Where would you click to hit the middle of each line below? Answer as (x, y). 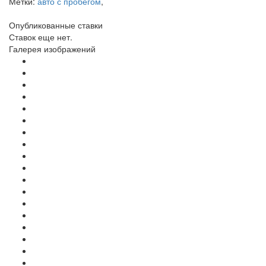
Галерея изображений (52, 48)
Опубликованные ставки (56, 25)
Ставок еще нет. (41, 37)
